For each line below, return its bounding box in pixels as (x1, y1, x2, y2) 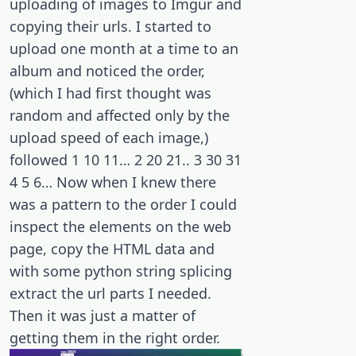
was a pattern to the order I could (10, 195, 237, 215)
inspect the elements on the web (10, 217, 231, 237)
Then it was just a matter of (10, 306, 195, 326)
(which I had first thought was (10, 83, 211, 103)
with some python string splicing (10, 261, 232, 281)
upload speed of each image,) (10, 128, 208, 148)
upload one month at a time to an (10, 39, 238, 59)
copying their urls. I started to (10, 17, 211, 37)
